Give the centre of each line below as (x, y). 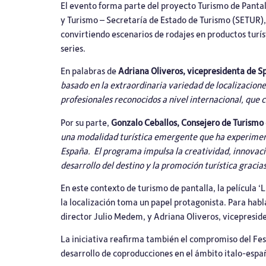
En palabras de (89, 71)
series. (74, 48)
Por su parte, (85, 122)
